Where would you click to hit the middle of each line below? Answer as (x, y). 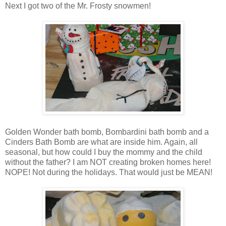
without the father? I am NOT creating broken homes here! (108, 162)
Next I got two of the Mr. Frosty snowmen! (78, 6)
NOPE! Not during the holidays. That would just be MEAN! (109, 173)
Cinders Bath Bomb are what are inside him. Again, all (101, 142)
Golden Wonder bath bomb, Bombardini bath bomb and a (107, 132)
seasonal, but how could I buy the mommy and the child (104, 152)
